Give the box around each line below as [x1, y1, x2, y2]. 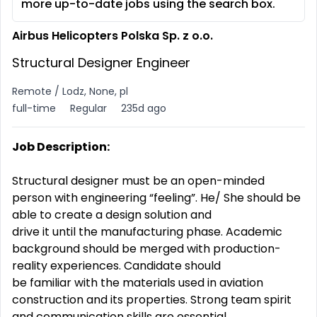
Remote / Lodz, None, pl [12, 84, 128, 98]
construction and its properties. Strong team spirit [12, 292, 292, 308]
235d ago [121, 101, 166, 115]
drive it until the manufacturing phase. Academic [12, 224, 282, 240]
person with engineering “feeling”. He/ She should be [12, 190, 301, 206]
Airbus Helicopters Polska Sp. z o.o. [12, 28, 213, 44]
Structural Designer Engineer [12, 54, 190, 71]
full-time [12, 101, 56, 115]
